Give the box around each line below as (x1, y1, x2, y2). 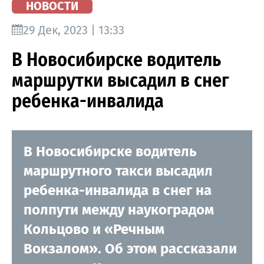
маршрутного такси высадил (24, 162, 213, 179)
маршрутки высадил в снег (12, 68, 229, 91)
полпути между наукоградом (24, 201, 214, 218)
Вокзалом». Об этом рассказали (24, 240, 237, 257)
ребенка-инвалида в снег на (24, 181, 212, 199)
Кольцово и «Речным (24, 220, 164, 237)
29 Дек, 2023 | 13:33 (23, 22, 124, 37)
